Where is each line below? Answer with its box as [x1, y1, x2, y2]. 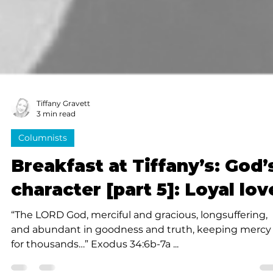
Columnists [18, 178, 67, 190]
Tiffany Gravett [37, 144, 90, 154]
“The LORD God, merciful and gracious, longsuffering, [11, 255, 268, 267]
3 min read [37, 155, 76, 165]
